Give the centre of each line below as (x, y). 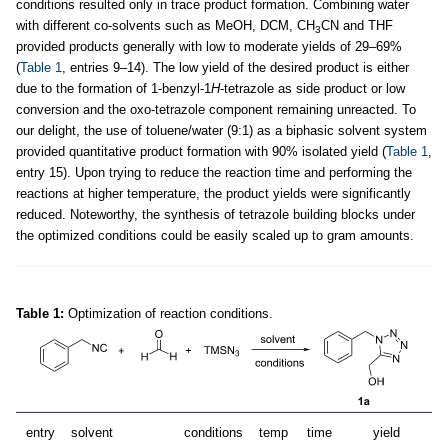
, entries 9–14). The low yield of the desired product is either (235, 68)
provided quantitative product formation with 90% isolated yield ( (201, 152)
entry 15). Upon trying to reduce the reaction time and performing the (214, 173)
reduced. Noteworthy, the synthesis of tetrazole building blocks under (215, 215)
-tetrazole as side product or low (312, 89)
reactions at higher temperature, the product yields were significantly (213, 194)
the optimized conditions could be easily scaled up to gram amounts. (215, 236)
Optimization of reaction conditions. (168, 314)
